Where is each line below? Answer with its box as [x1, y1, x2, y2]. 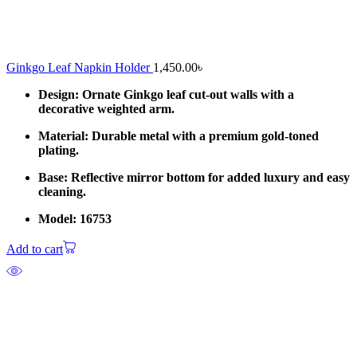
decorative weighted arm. [38, 102, 175, 116]
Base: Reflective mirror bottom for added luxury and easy [38, 171, 350, 185]
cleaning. [38, 185, 86, 199]
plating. [38, 143, 79, 158]
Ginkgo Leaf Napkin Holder [6, 61, 153, 75]
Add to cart [6, 242, 63, 257]
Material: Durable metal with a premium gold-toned [38, 129, 319, 143]
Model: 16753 [38, 212, 112, 226]
